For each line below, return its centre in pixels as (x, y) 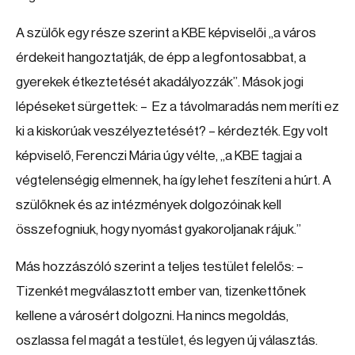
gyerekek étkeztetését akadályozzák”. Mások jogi (160, 82)
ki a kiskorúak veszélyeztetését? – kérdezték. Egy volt (172, 131)
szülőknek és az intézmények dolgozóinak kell (149, 205)
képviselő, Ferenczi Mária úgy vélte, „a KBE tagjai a (159, 156)
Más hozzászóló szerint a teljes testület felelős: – (160, 267)
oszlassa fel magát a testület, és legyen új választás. (167, 340)
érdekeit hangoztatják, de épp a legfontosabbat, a (161, 57)
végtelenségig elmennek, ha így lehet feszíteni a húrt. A (174, 180)
